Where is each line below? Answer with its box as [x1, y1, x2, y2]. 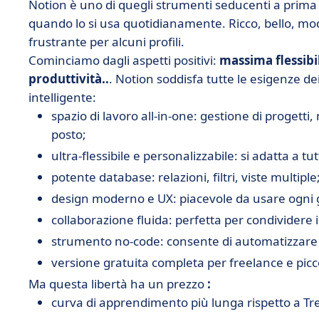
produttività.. [28, 70, 109, 87]
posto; [51, 126, 86, 142]
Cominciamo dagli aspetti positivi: [28, 52, 219, 68]
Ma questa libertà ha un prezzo [28, 276, 207, 292]
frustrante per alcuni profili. [28, 33, 184, 50]
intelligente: [28, 89, 96, 105]
